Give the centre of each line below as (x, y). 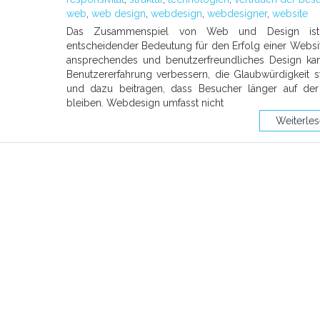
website (290, 14)
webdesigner (237, 14)
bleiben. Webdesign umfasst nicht (145, 103)
